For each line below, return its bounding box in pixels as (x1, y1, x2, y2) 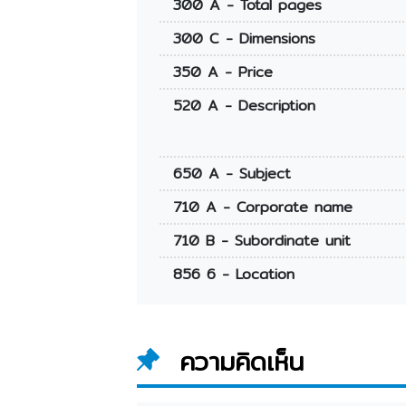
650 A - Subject (172, 162, 291, 186)
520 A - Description (172, 94, 315, 118)
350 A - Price (172, 61, 273, 84)
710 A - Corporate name (172, 196, 353, 219)
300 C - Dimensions (172, 27, 315, 51)
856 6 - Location (172, 263, 295, 286)
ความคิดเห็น (179, 342, 304, 382)
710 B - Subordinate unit (172, 229, 351, 253)
